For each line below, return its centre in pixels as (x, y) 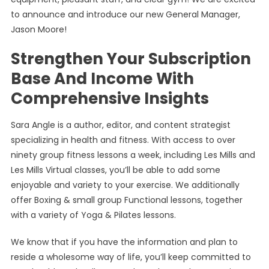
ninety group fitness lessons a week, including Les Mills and (133, 155)
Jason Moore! (38, 29)
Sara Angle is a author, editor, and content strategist (120, 125)
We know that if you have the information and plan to (124, 242)
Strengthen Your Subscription (131, 59)
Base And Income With (102, 79)
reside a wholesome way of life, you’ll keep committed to (131, 257)
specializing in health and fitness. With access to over (123, 140)
